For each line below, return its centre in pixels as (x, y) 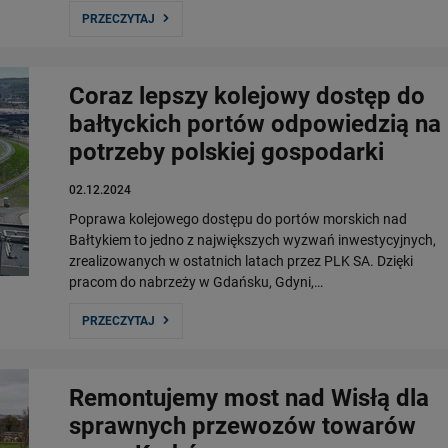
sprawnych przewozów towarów (242, 426)
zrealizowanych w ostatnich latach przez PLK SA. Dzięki (241, 261)
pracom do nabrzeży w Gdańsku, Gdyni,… (196, 282)
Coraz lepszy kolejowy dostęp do (247, 96)
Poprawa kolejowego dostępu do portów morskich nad (238, 219)
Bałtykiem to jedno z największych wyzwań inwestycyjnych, (252, 240)
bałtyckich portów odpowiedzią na (255, 124)
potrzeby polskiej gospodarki (226, 152)
